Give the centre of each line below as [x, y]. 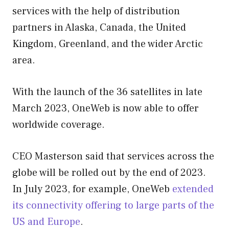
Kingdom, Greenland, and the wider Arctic [108, 44]
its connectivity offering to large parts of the [113, 205]
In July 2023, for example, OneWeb [92, 189]
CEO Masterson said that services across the [113, 156]
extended [193, 189]
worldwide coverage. [59, 124]
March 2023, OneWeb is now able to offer [106, 108]
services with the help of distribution [96, 11]
